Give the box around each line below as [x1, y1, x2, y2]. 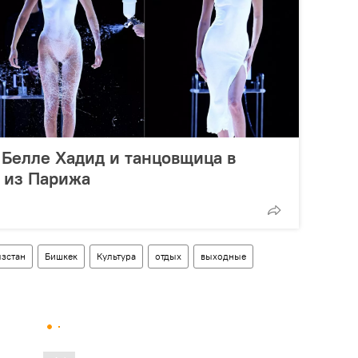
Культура [97, 249, 136, 262]
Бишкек [45, 249, 78, 262]
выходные [201, 249, 246, 262]
